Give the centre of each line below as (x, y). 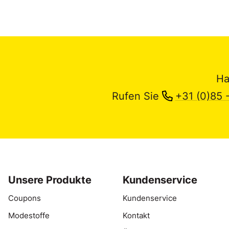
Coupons (25, 199)
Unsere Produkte (50, 180)
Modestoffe (29, 216)
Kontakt (136, 216)
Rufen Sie (137, 96)
